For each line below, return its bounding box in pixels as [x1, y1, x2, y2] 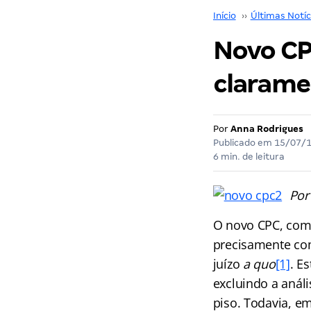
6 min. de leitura [212, 151, 285, 162]
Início [212, 10, 236, 21]
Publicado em [212, 137, 274, 148]
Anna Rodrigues [230, 124, 303, 134]
